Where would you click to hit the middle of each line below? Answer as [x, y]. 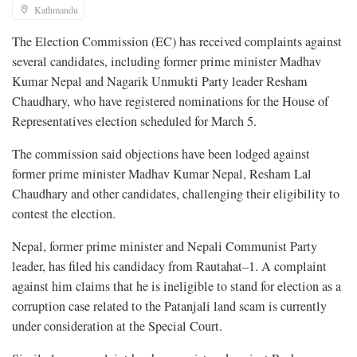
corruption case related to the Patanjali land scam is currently [169, 306]
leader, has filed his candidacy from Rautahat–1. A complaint [169, 266]
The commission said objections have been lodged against [161, 153]
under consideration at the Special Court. [117, 326]
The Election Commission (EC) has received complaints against [177, 41]
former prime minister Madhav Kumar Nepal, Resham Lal [162, 173]
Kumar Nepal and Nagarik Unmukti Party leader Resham [160, 81]
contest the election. [64, 213]
